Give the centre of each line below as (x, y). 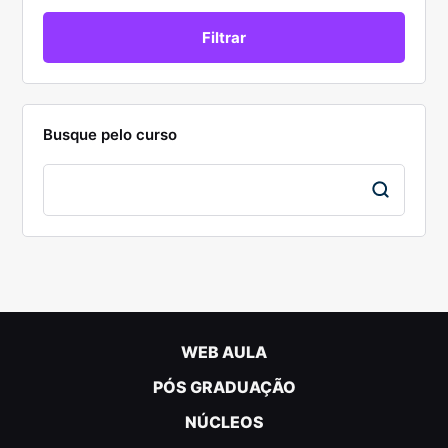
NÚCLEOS (224, 421)
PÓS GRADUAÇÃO (224, 386)
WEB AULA (224, 351)
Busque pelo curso (110, 134)
